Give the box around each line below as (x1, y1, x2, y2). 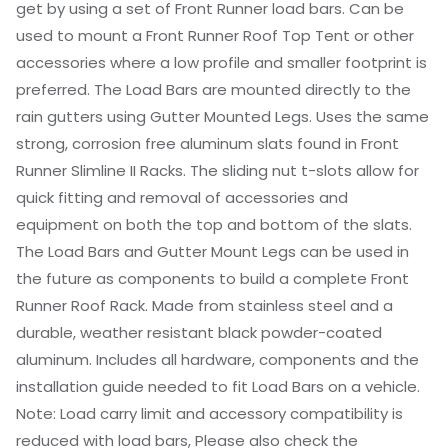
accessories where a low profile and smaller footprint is (16, 52, 427, 74)
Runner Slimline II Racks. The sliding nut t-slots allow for (16, 160, 419, 182)
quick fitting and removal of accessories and (16, 187, 348, 209)
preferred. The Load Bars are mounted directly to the (16, 79, 411, 101)
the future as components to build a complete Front (16, 268, 409, 290)
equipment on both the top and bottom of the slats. (16, 214, 412, 236)
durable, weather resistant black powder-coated (16, 322, 382, 344)
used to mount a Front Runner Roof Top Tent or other (16, 25, 414, 47)
